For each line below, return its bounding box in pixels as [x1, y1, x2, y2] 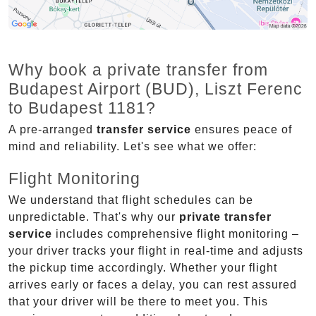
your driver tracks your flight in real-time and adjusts [8, 245, 303, 257]
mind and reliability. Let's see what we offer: [8, 140, 257, 153]
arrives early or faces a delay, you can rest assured [8, 279, 297, 291]
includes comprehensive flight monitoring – [52, 228, 299, 241]
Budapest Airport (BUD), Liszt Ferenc [8, 80, 303, 99]
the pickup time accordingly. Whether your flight [8, 262, 277, 274]
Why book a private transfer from [8, 61, 268, 80]
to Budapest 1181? [8, 99, 156, 118]
